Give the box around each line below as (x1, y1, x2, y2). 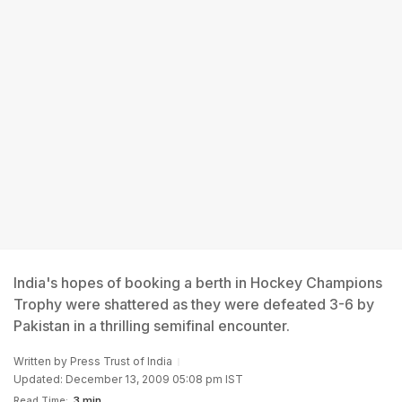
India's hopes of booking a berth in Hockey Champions (13, 274, 382, 292)
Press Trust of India (70, 354, 172, 368)
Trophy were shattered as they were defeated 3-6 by (13, 295, 374, 313)
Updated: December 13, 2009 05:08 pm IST (13, 372, 243, 386)
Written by (13, 354, 70, 368)
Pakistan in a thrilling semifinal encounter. (13, 317, 290, 335)
